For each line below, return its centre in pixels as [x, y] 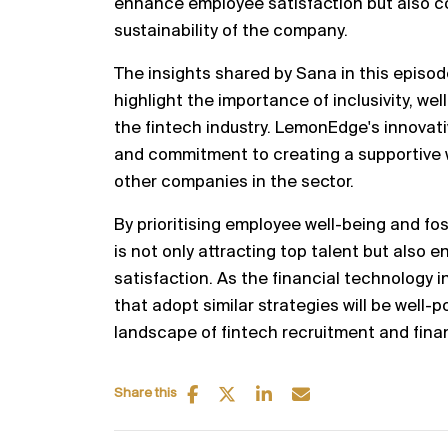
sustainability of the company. [231, 31]
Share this [145, 393]
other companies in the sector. [234, 182]
